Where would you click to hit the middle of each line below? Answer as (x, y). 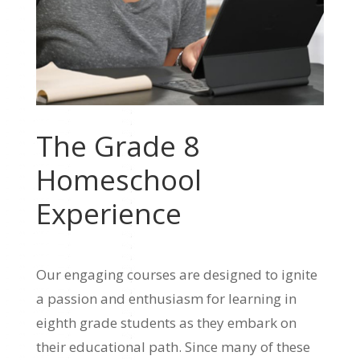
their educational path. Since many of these (173, 347)
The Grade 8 (117, 146)
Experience (108, 214)
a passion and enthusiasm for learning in (166, 299)
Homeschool (119, 180)
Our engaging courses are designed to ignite (176, 275)
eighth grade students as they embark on (166, 323)
